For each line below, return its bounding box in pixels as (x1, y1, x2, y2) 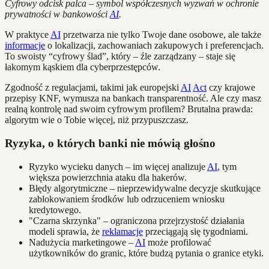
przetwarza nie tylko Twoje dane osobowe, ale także (61, 29, 261, 40)
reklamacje (102, 226, 143, 237)
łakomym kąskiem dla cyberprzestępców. (5, 62, 160, 73)
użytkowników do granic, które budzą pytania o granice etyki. (29, 247, 264, 258)
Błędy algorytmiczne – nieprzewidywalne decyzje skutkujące (29, 183, 261, 193)
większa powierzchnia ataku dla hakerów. (29, 172, 187, 183)
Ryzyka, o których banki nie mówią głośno (5, 136, 216, 150)
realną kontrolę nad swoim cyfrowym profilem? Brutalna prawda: (5, 104, 253, 115)
